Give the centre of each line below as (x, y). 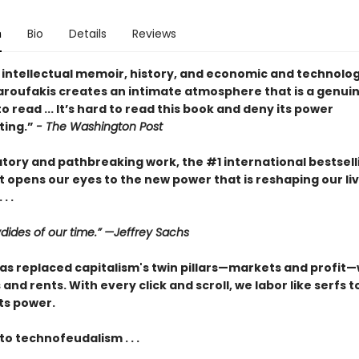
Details (87, 34)
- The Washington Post (99, 127)
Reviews (154, 34)
